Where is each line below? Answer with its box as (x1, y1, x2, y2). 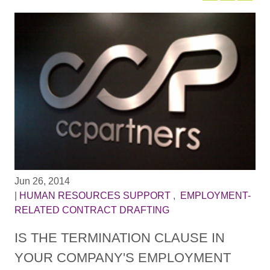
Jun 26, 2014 (14, 176, 70, 187)
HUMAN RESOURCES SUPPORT (19, 190, 171, 201)
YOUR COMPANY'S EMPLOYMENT (14, 250, 231, 265)
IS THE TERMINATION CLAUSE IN (14, 230, 225, 245)
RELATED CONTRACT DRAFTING (14, 205, 169, 216)
